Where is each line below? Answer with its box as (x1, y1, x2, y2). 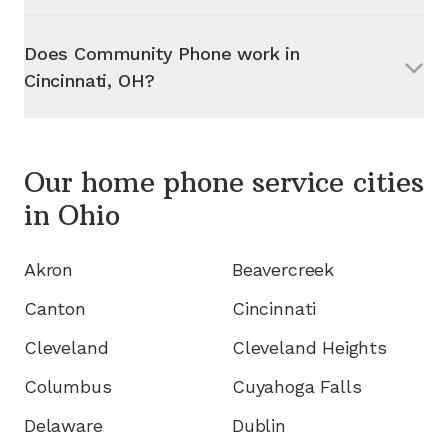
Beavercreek (232, 258, 335, 280)
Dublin (232, 414, 286, 436)
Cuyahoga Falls (232, 375, 362, 397)
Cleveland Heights (232, 336, 387, 358)
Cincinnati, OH (24, 69, 145, 91)
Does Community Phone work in (24, 42, 300, 64)
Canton (24, 297, 86, 319)
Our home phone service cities (24, 164, 424, 200)
